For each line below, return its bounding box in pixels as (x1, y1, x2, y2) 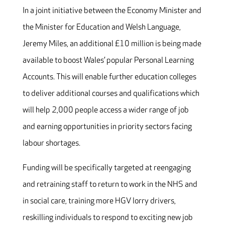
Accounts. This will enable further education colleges (22, 72, 196, 82)
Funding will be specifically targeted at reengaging (22, 163, 191, 173)
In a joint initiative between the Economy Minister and (22, 6, 201, 16)
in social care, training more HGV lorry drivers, (22, 196, 176, 206)
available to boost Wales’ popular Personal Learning (22, 56, 194, 66)
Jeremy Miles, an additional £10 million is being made (22, 39, 201, 49)
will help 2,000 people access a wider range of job (22, 105, 189, 116)
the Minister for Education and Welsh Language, (22, 23, 181, 33)
